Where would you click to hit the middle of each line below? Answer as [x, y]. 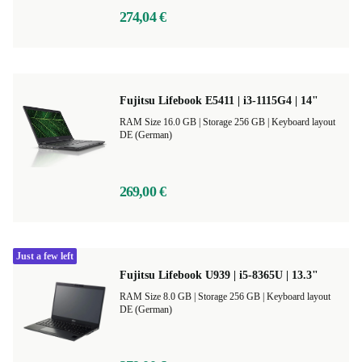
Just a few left [45, 256]
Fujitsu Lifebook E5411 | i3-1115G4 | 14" [219, 101]
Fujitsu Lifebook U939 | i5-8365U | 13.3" [219, 275]
